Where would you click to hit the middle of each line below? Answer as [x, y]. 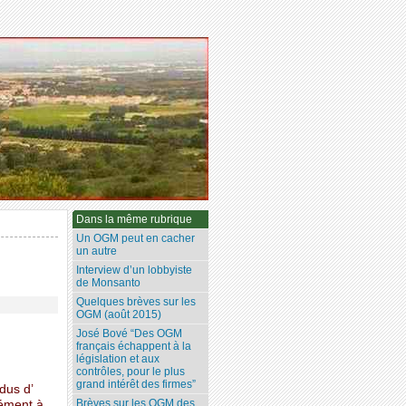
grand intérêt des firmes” [136, 385]
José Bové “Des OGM [130, 334]
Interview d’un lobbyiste [135, 271]
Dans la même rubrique [135, 220]
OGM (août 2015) [119, 315]
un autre [97, 251]
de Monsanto [109, 283]
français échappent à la [134, 347]
